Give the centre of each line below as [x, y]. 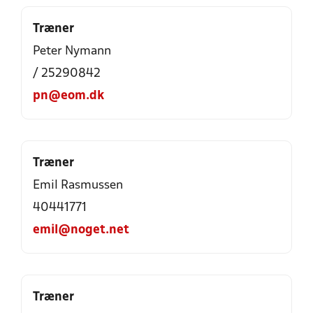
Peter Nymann [72, 51]
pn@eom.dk [68, 96]
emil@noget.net [81, 230]
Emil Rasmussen [78, 185]
